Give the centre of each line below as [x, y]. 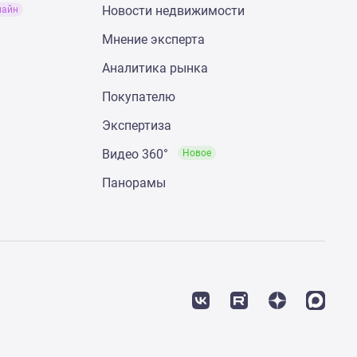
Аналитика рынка [155, 68]
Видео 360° [137, 154]
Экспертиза [137, 125]
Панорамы [134, 182]
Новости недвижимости [173, 10]
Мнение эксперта [153, 39]
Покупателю [139, 96]
